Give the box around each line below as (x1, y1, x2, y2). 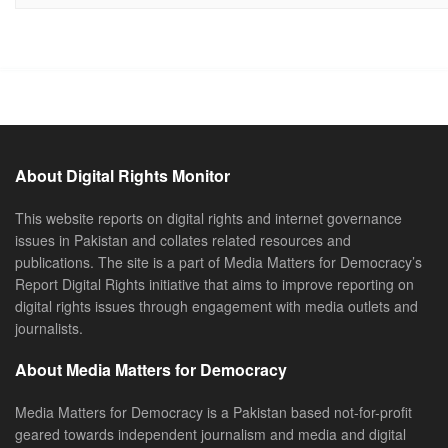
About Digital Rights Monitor (15, 163, 230, 187)
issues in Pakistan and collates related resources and (15, 229, 351, 250)
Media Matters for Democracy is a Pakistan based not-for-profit (15, 401, 412, 422)
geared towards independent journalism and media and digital (15, 423, 406, 444)
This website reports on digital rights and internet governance (15, 207, 402, 228)
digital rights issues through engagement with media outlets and (15, 295, 418, 316)
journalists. (15, 317, 83, 338)
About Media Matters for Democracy (15, 357, 287, 381)
